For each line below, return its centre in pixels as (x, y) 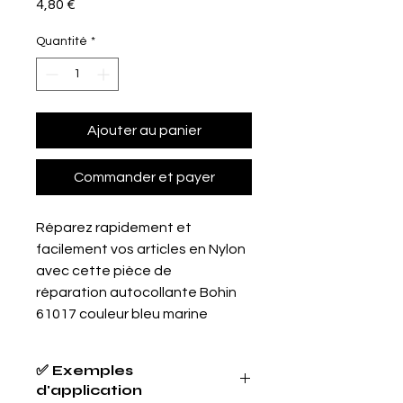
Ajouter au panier (144, 131)
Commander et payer (144, 178)
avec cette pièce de (104, 271)
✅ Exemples (85, 371)
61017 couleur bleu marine (122, 314)
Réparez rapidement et (114, 228)
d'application (89, 390)
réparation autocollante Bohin (136, 293)
